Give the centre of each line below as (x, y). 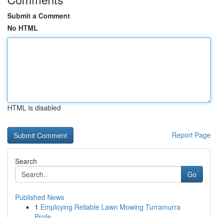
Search (26, 161)
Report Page (191, 135)
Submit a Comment (39, 16)
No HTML (23, 28)
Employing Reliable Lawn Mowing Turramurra (110, 207)
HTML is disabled (34, 108)
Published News (40, 197)
